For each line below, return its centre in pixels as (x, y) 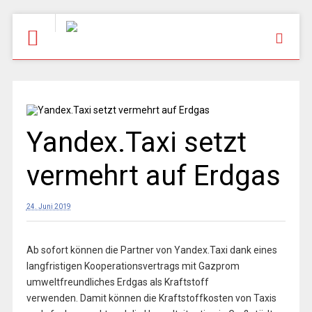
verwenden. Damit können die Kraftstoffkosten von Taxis (151, 298)
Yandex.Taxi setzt (136, 142)
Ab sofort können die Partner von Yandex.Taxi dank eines (151, 250)
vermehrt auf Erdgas (153, 176)
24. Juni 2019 (48, 206)
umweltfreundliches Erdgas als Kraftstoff (117, 282)
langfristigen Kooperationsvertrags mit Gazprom (133, 266)
